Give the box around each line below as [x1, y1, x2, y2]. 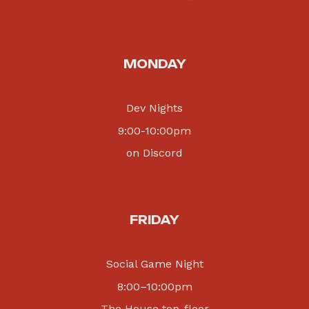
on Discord [126, 146, 183, 159]
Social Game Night [106, 257, 203, 271]
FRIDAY [130, 212, 179, 227]
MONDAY [123, 57, 186, 71]
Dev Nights [126, 101, 183, 115]
